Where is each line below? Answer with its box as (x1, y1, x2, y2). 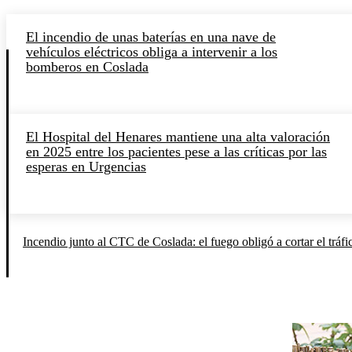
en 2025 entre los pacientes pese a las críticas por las (26, 144, 327, 160)
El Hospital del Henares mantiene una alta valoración (26, 129, 330, 145)
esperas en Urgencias (26, 159, 146, 175)
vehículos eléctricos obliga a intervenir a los (26, 44, 277, 60)
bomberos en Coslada (26, 59, 148, 75)
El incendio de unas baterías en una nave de (26, 29, 276, 46)
